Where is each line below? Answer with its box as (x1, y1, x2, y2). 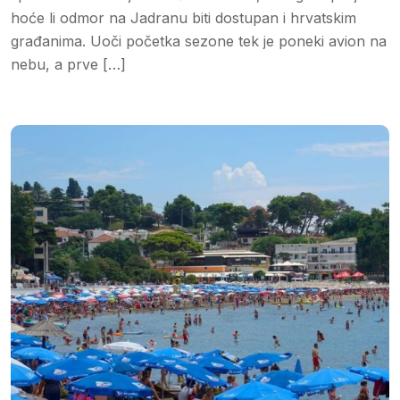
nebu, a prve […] (11, 54, 126, 73)
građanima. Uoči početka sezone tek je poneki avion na (11, 31, 387, 50)
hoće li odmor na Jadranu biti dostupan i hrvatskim (11, 8, 356, 27)
